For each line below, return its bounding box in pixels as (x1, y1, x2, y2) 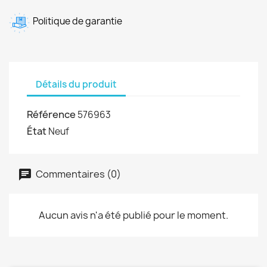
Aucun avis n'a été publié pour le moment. (39, 209, 228, 222)
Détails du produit (36, 77, 117, 91)
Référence (27, 108, 76, 121)
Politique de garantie (33, 15, 122, 27)
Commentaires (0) (34, 167, 121, 181)
